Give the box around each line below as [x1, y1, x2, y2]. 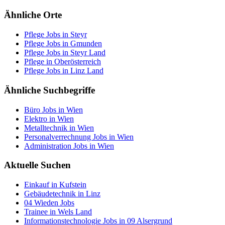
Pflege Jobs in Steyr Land [24, 48, 105, 57]
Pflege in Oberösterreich [24, 57, 101, 66]
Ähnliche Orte [4, 10, 62, 21]
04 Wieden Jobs [24, 198, 74, 207]
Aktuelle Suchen [4, 160, 71, 171]
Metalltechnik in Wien [24, 123, 94, 132]
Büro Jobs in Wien [24, 105, 83, 114]
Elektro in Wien [24, 114, 74, 123]
